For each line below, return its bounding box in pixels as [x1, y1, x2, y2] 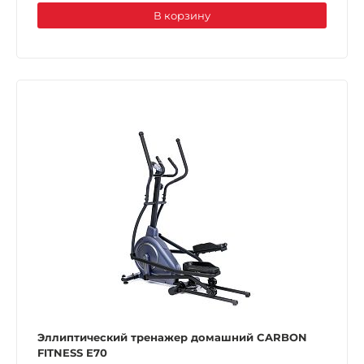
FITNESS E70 [37, 345, 107, 359]
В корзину [154, 8, 210, 22]
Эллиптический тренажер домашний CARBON [37, 330, 307, 344]
